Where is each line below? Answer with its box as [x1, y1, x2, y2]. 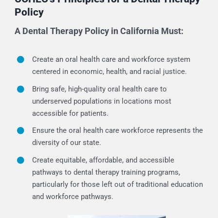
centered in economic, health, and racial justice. [32, 67, 187, 76]
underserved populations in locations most [32, 96, 171, 106]
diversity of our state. [32, 138, 101, 147]
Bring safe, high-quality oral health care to [32, 84, 167, 93]
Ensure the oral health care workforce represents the [32, 126, 203, 135]
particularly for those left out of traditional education [32, 180, 203, 189]
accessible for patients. [32, 109, 109, 118]
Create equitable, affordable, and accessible [32, 155, 174, 164]
